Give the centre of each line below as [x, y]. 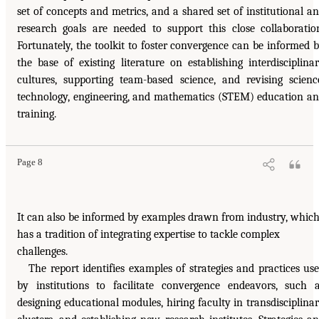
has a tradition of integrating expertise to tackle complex [148, 234]
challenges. [42, 251]
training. [37, 114]
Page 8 [30, 162]
